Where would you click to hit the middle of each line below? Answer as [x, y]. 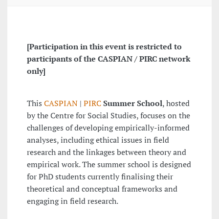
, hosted [176, 103]
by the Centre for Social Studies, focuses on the [109, 116]
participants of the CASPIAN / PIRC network [109, 59]
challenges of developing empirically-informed [108, 128]
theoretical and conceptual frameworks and [102, 189]
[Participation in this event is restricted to [104, 47]
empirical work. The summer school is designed [109, 164]
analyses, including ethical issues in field [98, 140]
